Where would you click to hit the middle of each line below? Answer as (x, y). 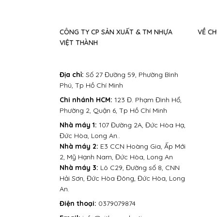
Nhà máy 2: (80, 147)
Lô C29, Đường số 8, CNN (140, 168)
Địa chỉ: (71, 75)
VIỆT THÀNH (78, 42)
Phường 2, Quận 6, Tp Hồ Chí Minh (113, 111)
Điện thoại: (78, 204)
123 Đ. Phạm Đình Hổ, (148, 100)
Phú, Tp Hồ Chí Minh (91, 85)
